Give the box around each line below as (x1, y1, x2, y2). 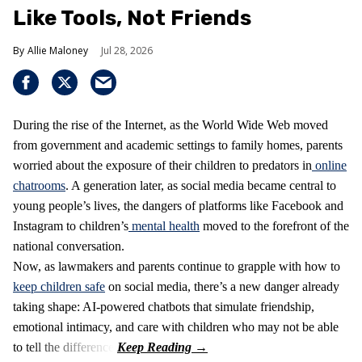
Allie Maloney (27, 44, 88, 58)
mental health (132, 219, 200, 234)
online (315, 158, 347, 173)
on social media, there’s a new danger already (105, 280, 339, 294)
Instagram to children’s (13, 219, 128, 234)
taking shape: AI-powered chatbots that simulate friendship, (13, 300, 314, 314)
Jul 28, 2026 (101, 44, 153, 58)
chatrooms (13, 179, 65, 193)
